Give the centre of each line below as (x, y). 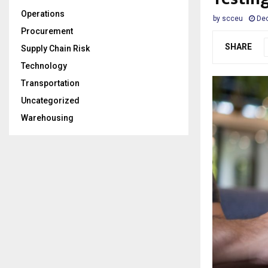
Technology (44, 66)
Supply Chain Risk (55, 48)
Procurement (47, 31)
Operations (43, 14)
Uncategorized (50, 100)
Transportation (50, 83)
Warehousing (47, 118)
